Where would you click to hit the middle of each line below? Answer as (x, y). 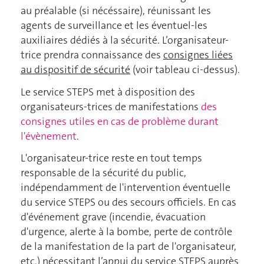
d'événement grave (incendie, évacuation (113, 217)
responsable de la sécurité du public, (103, 173)
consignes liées (198, 55)
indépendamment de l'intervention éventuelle (126, 188)
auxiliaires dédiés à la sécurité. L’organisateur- (125, 40)
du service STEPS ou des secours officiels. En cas (128, 202)
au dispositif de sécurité (75, 70)
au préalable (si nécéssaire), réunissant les (116, 11)
